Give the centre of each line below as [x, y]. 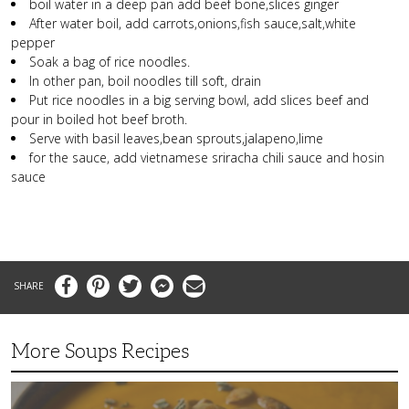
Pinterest [105, 280]
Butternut [32, 387]
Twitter [132, 280]
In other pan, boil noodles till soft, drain [145, 80]
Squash [26, 399]
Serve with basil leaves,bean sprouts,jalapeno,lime [176, 138]
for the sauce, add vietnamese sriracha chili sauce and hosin [207, 157]
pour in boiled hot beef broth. [99, 119]
